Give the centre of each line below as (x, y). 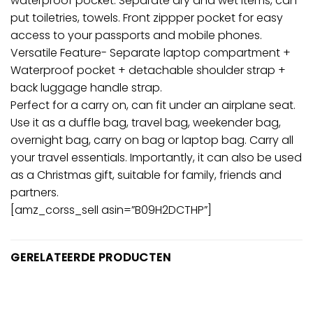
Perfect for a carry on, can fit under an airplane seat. (153, 105)
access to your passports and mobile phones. (136, 36)
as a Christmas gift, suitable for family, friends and (146, 175)
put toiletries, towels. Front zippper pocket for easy (147, 18)
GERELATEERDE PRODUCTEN (91, 258)
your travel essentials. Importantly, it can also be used (156, 158)
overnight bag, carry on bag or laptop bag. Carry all (152, 140)
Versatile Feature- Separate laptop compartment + (151, 53)
